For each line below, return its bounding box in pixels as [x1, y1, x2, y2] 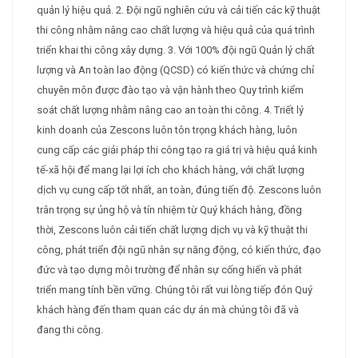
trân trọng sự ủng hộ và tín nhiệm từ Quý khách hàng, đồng [37, 204, 302, 217]
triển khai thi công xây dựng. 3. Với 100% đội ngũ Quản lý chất [37, 44, 315, 57]
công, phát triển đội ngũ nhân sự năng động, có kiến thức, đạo [37, 244, 321, 257]
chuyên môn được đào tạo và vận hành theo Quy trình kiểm [37, 84, 304, 97]
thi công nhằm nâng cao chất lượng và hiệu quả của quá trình [37, 24, 315, 37]
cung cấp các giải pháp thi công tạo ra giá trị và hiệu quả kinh [37, 144, 317, 157]
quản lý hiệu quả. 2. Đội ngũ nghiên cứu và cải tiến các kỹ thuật [37, 4, 320, 17]
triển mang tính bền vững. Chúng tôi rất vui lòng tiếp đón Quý [37, 284, 312, 296]
